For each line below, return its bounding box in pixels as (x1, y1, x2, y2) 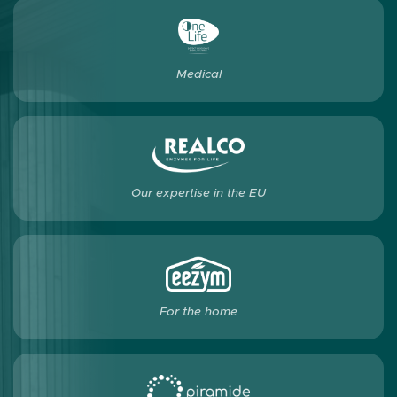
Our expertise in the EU (131, 186, 266, 199)
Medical (175, 67, 222, 81)
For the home (160, 305, 237, 318)
